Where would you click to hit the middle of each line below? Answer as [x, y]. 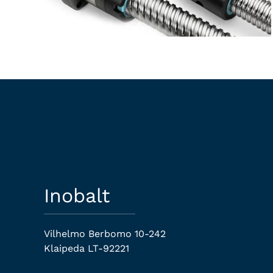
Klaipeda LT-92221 [87, 248]
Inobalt [77, 196]
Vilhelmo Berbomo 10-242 [105, 234]
